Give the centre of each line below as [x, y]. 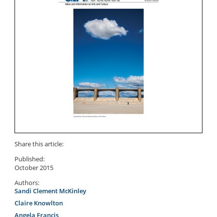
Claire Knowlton [39, 203]
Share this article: [39, 144]
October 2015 [34, 167]
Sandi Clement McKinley [50, 191]
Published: [30, 159]
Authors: [27, 182]
